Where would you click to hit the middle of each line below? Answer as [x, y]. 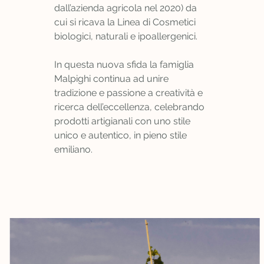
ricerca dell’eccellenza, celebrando [129, 107]
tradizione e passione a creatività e [128, 93]
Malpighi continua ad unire [111, 79]
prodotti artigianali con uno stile [122, 121]
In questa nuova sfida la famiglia [124, 65]
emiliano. [73, 150]
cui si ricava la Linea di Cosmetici [125, 22]
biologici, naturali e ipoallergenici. [126, 37]
